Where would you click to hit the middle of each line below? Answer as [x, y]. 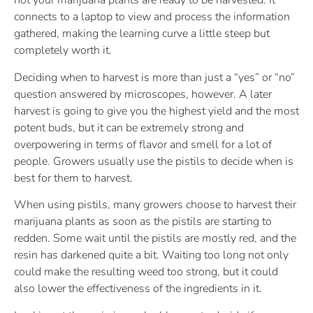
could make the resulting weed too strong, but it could [146, 272]
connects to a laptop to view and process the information [152, 17]
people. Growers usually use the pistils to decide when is [154, 161]
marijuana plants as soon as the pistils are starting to [143, 222]
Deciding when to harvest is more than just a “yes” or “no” [154, 77]
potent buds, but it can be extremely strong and [129, 128]
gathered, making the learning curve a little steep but [142, 34]
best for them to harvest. [73, 178]
